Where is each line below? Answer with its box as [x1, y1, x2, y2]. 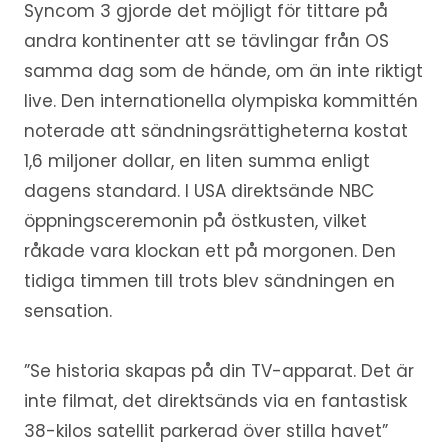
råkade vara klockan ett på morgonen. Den [23, 238, 396, 263]
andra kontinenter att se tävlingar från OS [23, 28, 389, 53]
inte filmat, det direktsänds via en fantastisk [23, 388, 407, 413]
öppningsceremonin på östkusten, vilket [23, 208, 367, 233]
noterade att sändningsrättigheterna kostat [23, 118, 408, 143]
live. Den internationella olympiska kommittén [23, 88, 418, 113]
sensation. [23, 298, 112, 323]
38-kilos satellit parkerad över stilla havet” [23, 418, 388, 443]
